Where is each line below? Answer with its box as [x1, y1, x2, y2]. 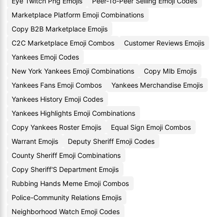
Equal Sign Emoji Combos [111, 123, 191, 131]
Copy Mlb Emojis [144, 67, 197, 75]
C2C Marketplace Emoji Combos [12, 39, 114, 47]
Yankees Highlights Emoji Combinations [12, 109, 135, 117]
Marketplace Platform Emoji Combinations [12, 11, 144, 19]
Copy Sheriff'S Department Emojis [12, 165, 119, 173]
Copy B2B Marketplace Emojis [12, 25, 108, 33]
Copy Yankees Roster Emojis [12, 123, 101, 131]
